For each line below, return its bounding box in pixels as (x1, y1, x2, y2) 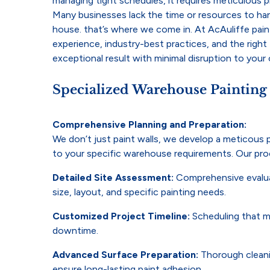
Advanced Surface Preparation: (52, 248, 199, 260)
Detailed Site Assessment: (52, 171, 174, 183)
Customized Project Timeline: (52, 210, 190, 222)
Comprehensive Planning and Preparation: (52, 118, 247, 130)
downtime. (52, 224, 99, 236)
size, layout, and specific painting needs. (52, 186, 227, 198)
